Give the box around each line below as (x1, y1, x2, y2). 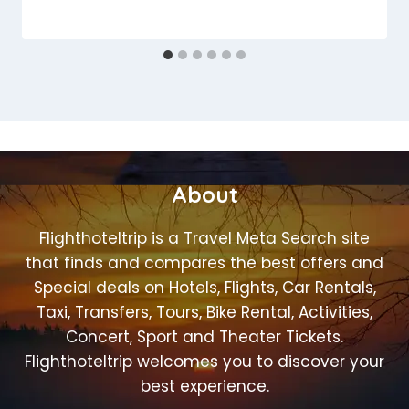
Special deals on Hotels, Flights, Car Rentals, (33, 276, 376, 299)
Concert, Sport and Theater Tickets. (66, 325, 343, 348)
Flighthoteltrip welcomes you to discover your (25, 350, 384, 372)
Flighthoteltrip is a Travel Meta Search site (39, 226, 370, 249)
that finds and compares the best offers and (26, 251, 383, 274)
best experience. (140, 374, 269, 397)
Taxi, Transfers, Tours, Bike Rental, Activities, (37, 300, 372, 323)
